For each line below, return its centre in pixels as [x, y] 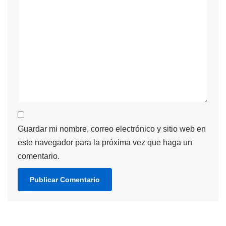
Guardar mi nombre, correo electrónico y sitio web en [112, 129]
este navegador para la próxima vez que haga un [105, 143]
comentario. [39, 156]
